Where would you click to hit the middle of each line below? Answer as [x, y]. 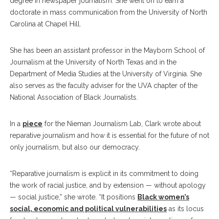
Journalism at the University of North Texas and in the [93, 62]
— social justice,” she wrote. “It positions [74, 197]
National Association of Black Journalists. [74, 97]
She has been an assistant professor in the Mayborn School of [107, 50]
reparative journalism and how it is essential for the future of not [109, 135]
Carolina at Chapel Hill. [46, 24]
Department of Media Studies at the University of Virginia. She [106, 74]
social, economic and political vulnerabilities [88, 209]
